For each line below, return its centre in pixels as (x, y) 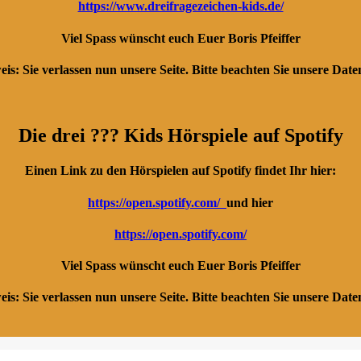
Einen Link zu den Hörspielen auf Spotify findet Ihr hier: (180, 171)
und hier (250, 202)
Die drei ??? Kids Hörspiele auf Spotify (180, 136)
